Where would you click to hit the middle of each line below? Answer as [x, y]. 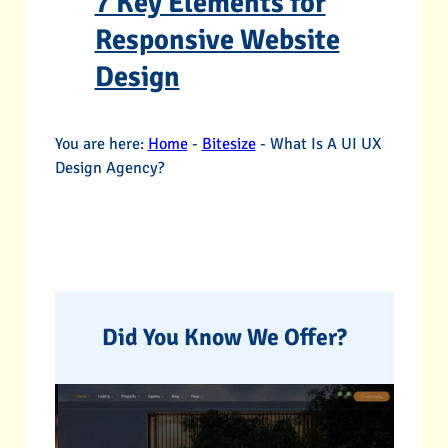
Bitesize [228, 144]
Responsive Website [217, 39]
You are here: [99, 144]
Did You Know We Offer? [224, 338]
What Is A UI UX [325, 144]
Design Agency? [109, 168]
